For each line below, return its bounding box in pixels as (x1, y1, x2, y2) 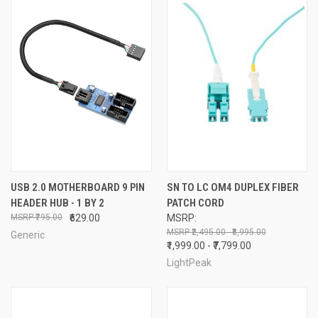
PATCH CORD (166, 196, 224, 209)
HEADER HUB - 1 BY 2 (11, 196, 104, 209)
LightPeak (166, 256, 212, 268)
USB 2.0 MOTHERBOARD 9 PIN (11, 180, 145, 194)
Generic (11, 229, 45, 241)
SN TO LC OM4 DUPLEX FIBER (166, 180, 299, 194)
